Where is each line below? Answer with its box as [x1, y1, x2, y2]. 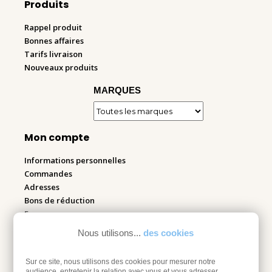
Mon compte [24, 131, 89, 145]
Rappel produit [24, 22, 82, 33]
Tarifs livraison [24, 49, 83, 60]
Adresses [24, 182, 59, 193]
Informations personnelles [24, 155, 126, 166]
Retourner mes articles [24, 239, 112, 251]
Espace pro [24, 208, 66, 220]
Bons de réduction [24, 195, 95, 206]
